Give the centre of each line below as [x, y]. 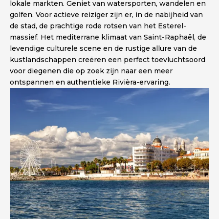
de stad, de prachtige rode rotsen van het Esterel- [98, 26]
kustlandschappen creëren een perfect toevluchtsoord [108, 59]
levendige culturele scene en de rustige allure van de [103, 48]
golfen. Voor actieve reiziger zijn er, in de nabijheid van [106, 14]
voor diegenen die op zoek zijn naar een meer [91, 71]
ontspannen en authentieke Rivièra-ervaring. [90, 82]
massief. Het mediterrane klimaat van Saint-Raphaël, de [108, 37]
